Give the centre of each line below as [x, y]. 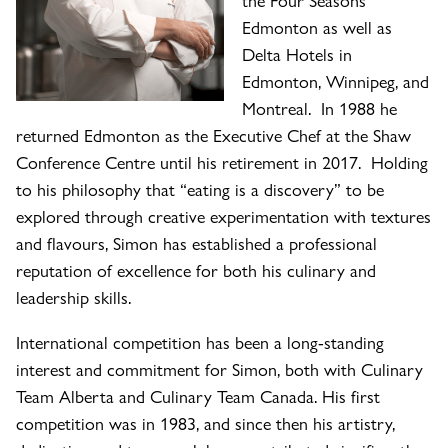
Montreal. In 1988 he [319, 108]
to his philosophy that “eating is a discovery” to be [200, 189]
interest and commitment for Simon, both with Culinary [219, 369]
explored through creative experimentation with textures [223, 216]
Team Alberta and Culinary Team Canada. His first [198, 396]
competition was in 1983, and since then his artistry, [205, 423]
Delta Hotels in [297, 54]
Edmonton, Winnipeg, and [335, 81]
